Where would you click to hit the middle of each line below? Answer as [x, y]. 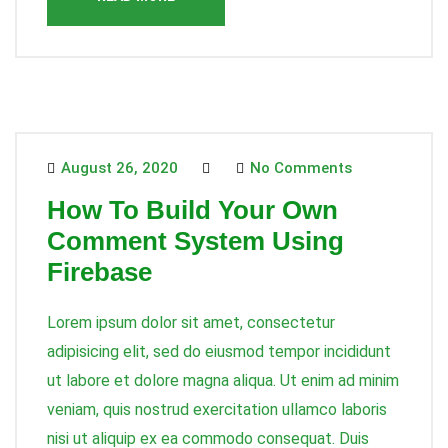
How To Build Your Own [192, 210]
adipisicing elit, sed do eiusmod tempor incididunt [219, 351]
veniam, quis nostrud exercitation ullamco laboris [217, 409]
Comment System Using [195, 241]
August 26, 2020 [117, 168]
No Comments [299, 168]
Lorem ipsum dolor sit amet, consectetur [191, 322]
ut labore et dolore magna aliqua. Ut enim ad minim [223, 380]
